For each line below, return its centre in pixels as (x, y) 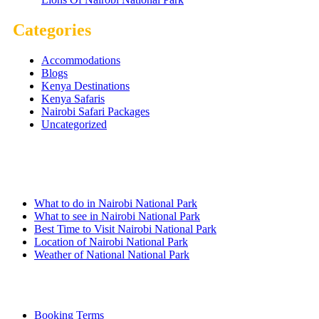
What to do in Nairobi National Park (116, 204)
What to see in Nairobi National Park (117, 216)
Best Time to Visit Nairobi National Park (125, 229)
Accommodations (81, 61)
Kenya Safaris (73, 99)
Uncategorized (74, 125)
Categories (52, 30)
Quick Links (51, 284)
